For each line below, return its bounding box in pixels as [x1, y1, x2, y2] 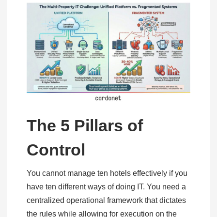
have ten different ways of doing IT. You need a [27, 182, 186, 191]
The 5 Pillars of [27, 116, 143, 135]
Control [27, 140, 85, 159]
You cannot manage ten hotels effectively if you [27, 169, 187, 177]
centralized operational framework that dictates [27, 196, 186, 204]
